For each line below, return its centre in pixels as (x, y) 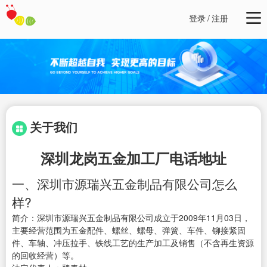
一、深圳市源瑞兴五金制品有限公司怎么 (125, 184)
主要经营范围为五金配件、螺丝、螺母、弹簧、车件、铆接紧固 (129, 230)
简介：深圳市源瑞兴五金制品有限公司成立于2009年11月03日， (131, 218)
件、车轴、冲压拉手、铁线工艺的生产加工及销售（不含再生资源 (133, 243)
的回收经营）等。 (45, 255)
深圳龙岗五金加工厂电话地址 (133, 158)
